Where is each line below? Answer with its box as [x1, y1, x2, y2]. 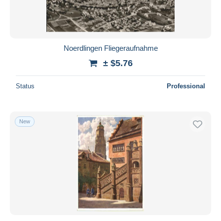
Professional [167, 82, 205, 90]
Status [16, 82, 35, 90]
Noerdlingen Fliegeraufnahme [63, 43, 158, 52]
